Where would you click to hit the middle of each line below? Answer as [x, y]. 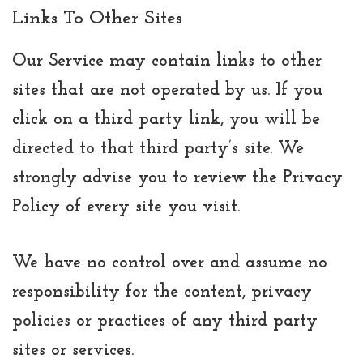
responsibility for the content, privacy [162, 292]
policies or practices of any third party [165, 321]
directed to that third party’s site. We [158, 148]
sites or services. [73, 350]
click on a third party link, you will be [166, 119]
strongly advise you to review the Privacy [177, 177]
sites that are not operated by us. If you [167, 90]
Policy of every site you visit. [126, 207]
